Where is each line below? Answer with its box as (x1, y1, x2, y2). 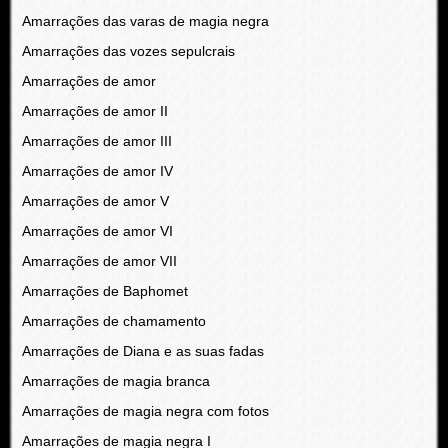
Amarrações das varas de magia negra (21, 13, 269, 29)
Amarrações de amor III (21, 133, 172, 149)
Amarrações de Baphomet (21, 283, 188, 299)
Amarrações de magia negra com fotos (21, 403, 269, 419)
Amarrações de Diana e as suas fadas (21, 343, 264, 359)
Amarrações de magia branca (21, 373, 210, 389)
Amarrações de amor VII (21, 253, 177, 269)
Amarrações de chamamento (21, 313, 206, 329)
